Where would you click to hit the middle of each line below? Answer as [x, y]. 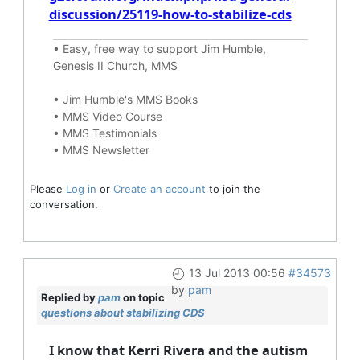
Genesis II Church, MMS [115, 65]
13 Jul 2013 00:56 [237, 272]
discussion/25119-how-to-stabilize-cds [170, 14]
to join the [233, 188]
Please [47, 188]
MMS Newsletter [106, 149]
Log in [81, 188]
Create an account [159, 188]
